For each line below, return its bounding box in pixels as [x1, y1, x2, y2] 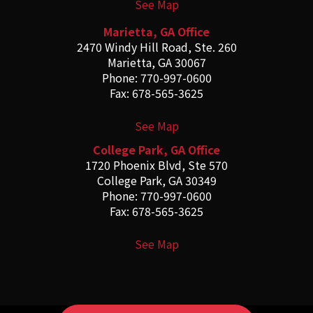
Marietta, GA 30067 [107, 54, 206, 71]
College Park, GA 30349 [96, 172, 217, 189]
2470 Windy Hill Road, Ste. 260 [76, 38, 237, 56]
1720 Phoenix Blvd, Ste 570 [85, 156, 228, 174]
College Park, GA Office [93, 141, 220, 159]
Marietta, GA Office [103, 23, 210, 41]
